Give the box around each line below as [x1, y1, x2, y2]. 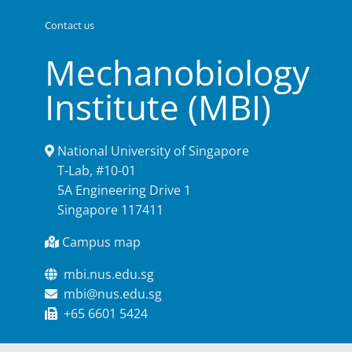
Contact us [45, 19, 95, 31]
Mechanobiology [45, 49, 310, 96]
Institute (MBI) [45, 83, 272, 130]
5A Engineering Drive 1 [45, 181, 192, 199]
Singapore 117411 [45, 201, 164, 218]
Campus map [62, 233, 141, 251]
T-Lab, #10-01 [45, 162, 137, 179]
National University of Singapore [54, 142, 250, 159]
